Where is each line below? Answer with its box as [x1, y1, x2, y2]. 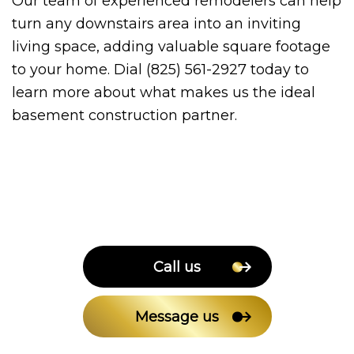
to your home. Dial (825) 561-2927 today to [12, 60, 309, 78]
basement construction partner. [12, 106, 237, 124]
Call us [153, 258, 201, 276]
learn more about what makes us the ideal [12, 83, 315, 101]
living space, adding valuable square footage [12, 37, 330, 55]
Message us [135, 307, 219, 326]
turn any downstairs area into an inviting [12, 14, 301, 32]
